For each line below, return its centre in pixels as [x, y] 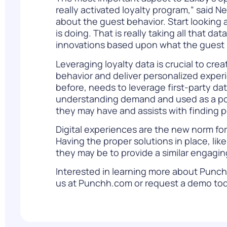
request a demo [178, 183]
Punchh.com [105, 183]
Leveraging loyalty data [105, 64]
